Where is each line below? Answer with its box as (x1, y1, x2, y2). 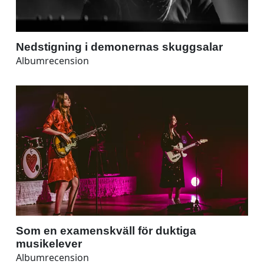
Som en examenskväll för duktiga (16, 224, 196, 237)
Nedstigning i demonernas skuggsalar (16, 40, 223, 53)
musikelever (16, 237, 82, 250)
